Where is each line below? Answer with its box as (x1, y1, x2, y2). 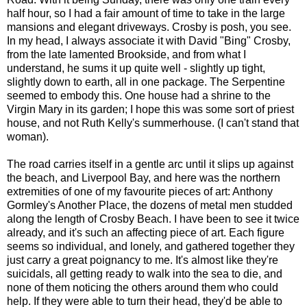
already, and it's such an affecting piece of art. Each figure (7, 226, 284, 238)
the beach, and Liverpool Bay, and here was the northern (7, 171, 280, 184)
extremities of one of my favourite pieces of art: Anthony (7, 185, 273, 197)
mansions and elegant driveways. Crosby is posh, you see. (7, 21, 291, 33)
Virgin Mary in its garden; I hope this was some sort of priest (7, 103, 294, 115)
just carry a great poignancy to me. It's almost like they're (7, 254, 278, 266)
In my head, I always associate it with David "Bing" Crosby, (7, 34, 291, 47)
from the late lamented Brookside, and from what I (7, 48, 246, 60)
